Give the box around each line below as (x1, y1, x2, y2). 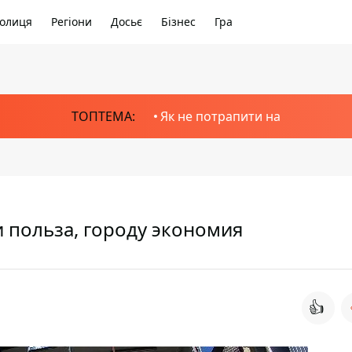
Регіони (51, 14, 92, 29)
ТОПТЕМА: (71, 108, 135, 125)
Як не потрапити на (160, 108, 280, 125)
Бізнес (161, 14, 196, 29)
